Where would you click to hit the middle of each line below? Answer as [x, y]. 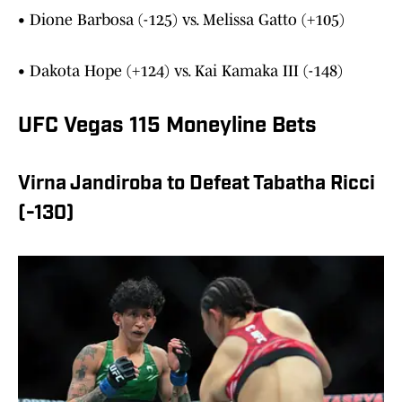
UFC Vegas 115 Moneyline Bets [167, 127]
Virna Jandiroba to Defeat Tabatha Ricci [197, 185]
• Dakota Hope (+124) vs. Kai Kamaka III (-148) [180, 71]
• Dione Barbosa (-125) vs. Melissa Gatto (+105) [181, 20]
